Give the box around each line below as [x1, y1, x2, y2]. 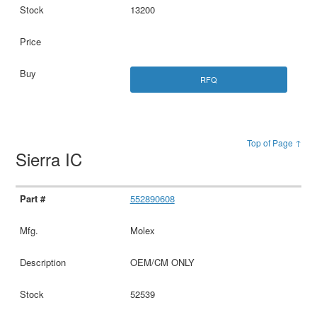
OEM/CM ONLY [129, 255, 195, 269]
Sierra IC [16, 146, 88, 171]
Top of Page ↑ [246, 136, 301, 149]
